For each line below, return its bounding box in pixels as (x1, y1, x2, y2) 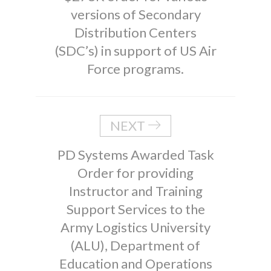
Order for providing (77, 165, 194, 181)
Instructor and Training (68, 183, 203, 199)
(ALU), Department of (71, 237, 200, 253)
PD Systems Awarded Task (57, 146, 214, 163)
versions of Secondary (70, 6, 201, 22)
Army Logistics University (60, 219, 211, 235)
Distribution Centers (74, 24, 197, 41)
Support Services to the (66, 201, 205, 217)
